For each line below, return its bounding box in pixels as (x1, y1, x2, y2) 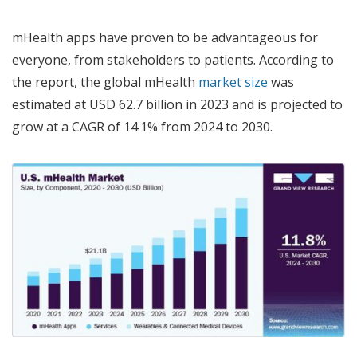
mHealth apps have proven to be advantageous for (12, 29, 318, 47)
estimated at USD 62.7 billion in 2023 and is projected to (12, 96, 343, 114)
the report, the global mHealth (12, 73, 198, 92)
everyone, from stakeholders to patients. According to (12, 51, 334, 69)
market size (198, 73, 268, 92)
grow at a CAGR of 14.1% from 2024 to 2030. (12, 118, 273, 136)
